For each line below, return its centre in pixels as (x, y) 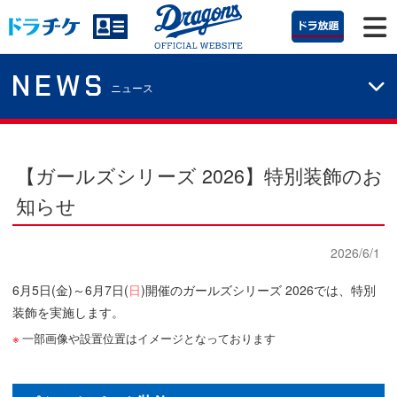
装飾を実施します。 (68, 312)
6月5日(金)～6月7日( (70, 290)
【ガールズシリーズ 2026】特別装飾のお (200, 175)
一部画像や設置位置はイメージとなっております (148, 339)
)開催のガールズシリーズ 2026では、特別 (258, 290)
